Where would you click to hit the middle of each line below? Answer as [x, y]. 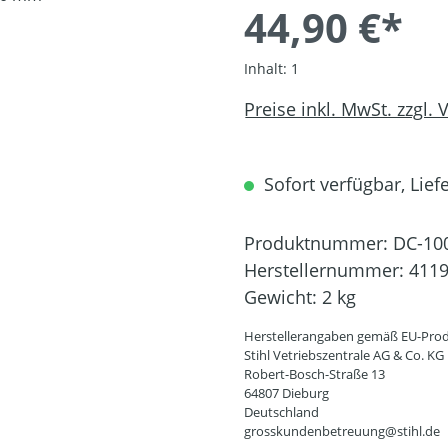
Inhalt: [267, 68]
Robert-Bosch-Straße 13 [314, 374]
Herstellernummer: [326, 270]
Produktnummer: [318, 243]
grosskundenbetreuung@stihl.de [342, 431]
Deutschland [281, 412]
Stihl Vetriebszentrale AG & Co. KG [344, 355]
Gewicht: [283, 297]
